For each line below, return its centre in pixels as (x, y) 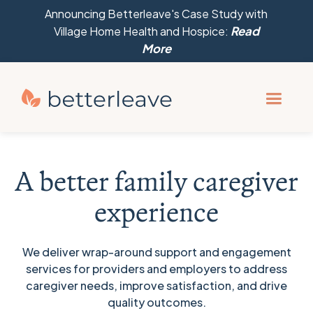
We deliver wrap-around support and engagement (156, 252)
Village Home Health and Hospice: (142, 31)
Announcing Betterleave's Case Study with (156, 14)
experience (156, 212)
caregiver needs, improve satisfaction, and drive (156, 285)
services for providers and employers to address (156, 269)
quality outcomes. (156, 302)
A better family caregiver (156, 181)
